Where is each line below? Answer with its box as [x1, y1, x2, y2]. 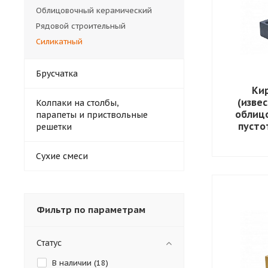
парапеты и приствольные [36, 109, 148, 120]
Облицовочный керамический [36, 5, 152, 16]
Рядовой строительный [36, 20, 126, 31]
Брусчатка [36, 68, 78, 79]
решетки [36, 121, 72, 132]
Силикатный [36, 36, 83, 47]
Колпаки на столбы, [36, 97, 119, 108]
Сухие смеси [36, 150, 88, 162]
